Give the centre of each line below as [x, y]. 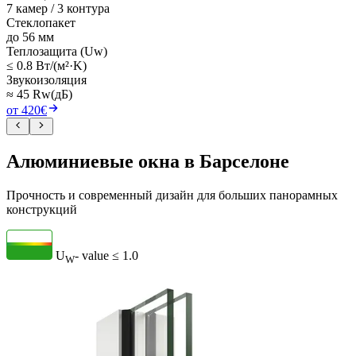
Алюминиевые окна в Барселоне [148, 161]
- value [92, 255]
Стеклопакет [41, 22]
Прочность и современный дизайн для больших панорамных [172, 195]
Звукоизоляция [46, 79]
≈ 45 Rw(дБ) [39, 94]
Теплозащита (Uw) [57, 51]
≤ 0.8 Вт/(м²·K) [46, 65]
